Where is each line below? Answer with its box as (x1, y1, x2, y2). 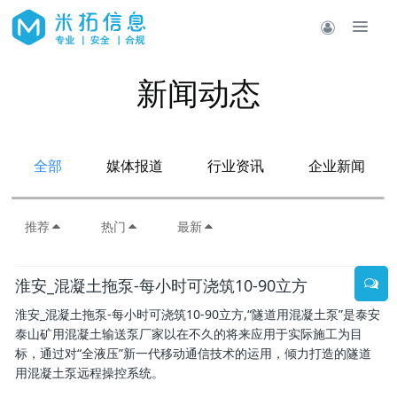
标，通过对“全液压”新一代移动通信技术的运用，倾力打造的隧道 (15, 345, 371, 362)
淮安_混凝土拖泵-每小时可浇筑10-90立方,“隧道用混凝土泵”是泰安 (15, 306, 380, 323)
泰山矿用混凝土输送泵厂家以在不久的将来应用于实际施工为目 (15, 325, 362, 342)
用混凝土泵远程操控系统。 (15, 364, 164, 381)
